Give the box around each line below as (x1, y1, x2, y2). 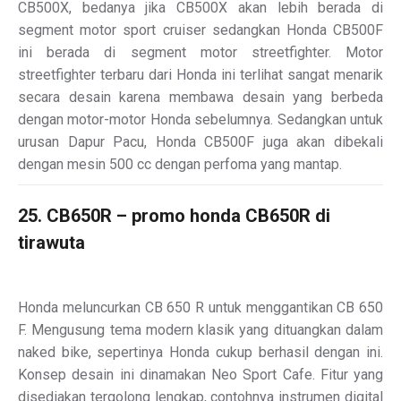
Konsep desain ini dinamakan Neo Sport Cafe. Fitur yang (18, 365, 383, 383)
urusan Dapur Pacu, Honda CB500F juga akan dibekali (18, 132, 383, 150)
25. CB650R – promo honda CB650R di (18, 204, 330, 226)
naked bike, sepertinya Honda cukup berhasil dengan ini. (18, 343, 383, 361)
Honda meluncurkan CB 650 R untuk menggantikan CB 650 (18, 298, 383, 316)
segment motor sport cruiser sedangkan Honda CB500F (18, 21, 383, 38)
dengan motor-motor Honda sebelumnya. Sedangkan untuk (18, 110, 383, 128)
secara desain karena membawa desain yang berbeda (18, 88, 383, 106)
